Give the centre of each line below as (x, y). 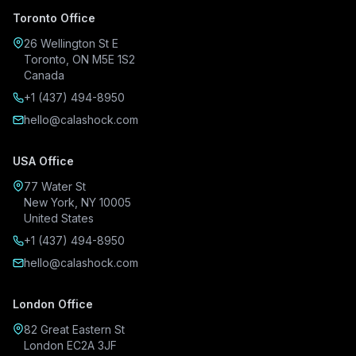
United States (59, 218)
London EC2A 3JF (70, 345)
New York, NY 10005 (77, 202)
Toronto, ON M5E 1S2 (79, 59)
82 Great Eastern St (74, 329)
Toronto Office (54, 18)
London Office (53, 304)
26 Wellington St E (71, 43)
